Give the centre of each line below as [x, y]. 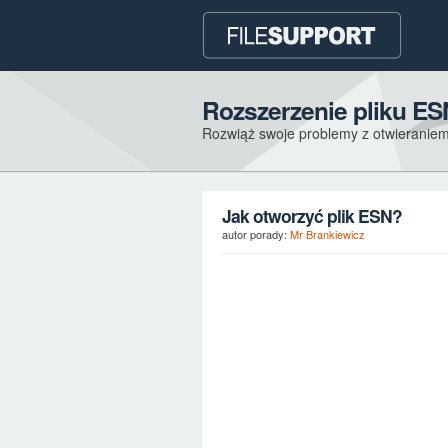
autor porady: [256, 234]
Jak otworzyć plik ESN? [312, 215]
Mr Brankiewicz [327, 234]
